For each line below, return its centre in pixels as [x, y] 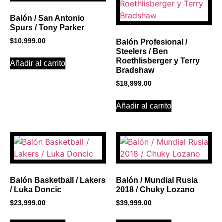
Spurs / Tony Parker [47, 28]
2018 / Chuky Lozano [155, 190]
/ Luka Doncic [36, 190]
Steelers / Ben [142, 52]
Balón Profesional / [152, 42]
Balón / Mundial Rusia [157, 180]
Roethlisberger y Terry [158, 61]
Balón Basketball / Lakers [58, 180]
